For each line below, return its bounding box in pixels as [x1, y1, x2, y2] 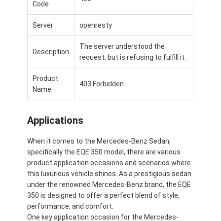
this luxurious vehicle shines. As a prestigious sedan [27, 169, 192, 178]
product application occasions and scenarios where [27, 158, 191, 167]
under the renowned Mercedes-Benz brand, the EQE [27, 180, 191, 188]
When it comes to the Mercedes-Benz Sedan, [27, 137, 171, 145]
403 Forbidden [79, 79, 124, 88]
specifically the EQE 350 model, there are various [27, 147, 181, 156]
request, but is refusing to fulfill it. [79, 53, 186, 61]
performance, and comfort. [27, 202, 114, 210]
